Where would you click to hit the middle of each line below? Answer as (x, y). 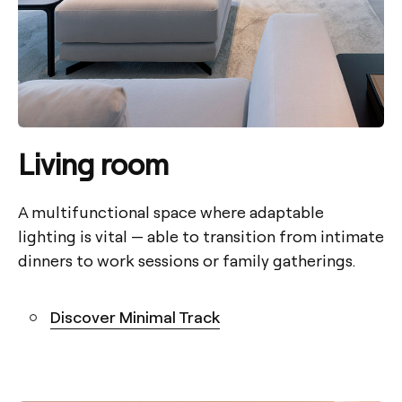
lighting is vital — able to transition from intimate (201, 235)
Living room (93, 163)
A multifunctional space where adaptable (171, 211)
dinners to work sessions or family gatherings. (187, 259)
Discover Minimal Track (135, 316)
